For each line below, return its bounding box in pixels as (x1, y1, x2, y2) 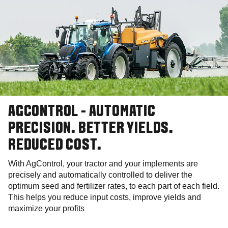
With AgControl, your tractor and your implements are (8, 159, 198, 168)
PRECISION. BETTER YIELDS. (8, 121, 174, 136)
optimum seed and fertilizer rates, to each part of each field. (8, 181, 219, 190)
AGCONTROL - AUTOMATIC (8, 104, 156, 119)
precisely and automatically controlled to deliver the (8, 170, 192, 179)
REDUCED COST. (8, 138, 102, 153)
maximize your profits (8, 204, 84, 213)
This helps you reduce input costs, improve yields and (8, 192, 201, 202)
